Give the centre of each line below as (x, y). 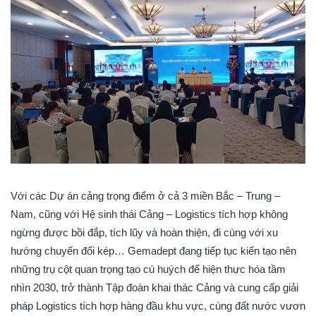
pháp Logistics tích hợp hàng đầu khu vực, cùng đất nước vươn (158, 306)
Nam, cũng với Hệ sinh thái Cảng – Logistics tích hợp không (149, 214)
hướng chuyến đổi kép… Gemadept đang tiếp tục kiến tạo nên (153, 251)
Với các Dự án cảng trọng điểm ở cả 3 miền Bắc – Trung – (145, 196)
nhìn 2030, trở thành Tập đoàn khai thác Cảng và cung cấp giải (154, 287)
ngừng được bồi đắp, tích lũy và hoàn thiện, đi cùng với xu (144, 232)
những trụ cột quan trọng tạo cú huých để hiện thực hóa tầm (148, 269)
